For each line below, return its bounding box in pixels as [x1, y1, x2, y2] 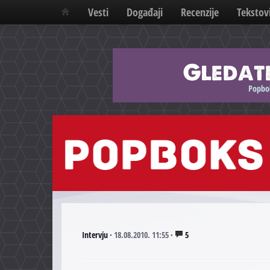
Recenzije [181, 5, 219, 19]
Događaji [127, 5, 163, 19]
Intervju [81, 229, 108, 241]
